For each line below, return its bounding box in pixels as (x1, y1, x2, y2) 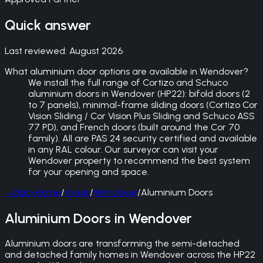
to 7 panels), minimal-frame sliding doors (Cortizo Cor (28, 99, 258, 110)
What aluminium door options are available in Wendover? (5, 65, 248, 77)
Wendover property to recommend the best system (28, 154, 250, 166)
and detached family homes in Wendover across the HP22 (5, 249, 255, 261)
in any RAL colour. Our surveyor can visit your (28, 143, 218, 155)
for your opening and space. (28, 166, 149, 177)
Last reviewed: (5, 45, 69, 56)
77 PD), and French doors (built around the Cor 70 (28, 121, 240, 133)
